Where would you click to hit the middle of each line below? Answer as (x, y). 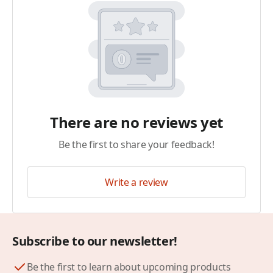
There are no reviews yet (136, 122)
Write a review (136, 182)
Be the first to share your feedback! (136, 144)
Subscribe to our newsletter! (95, 241)
